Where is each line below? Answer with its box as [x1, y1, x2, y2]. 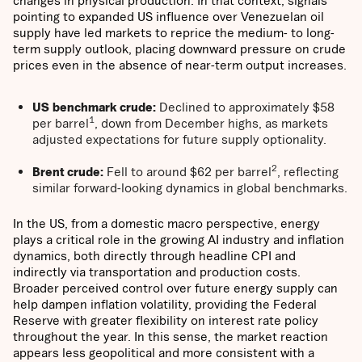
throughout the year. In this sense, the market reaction [13, 329, 328, 344]
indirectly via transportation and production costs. [13, 264, 301, 280]
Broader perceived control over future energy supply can [13, 280, 338, 296]
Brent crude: [32, 164, 103, 179]
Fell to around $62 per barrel [103, 164, 271, 179]
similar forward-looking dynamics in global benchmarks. [32, 180, 347, 196]
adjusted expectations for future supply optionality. [32, 132, 326, 147]
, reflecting [277, 164, 339, 179]
